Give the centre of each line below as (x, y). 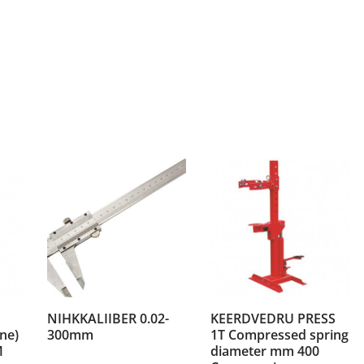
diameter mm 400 (265, 351)
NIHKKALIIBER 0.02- (108, 318)
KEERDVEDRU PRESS (273, 318)
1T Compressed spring (280, 334)
